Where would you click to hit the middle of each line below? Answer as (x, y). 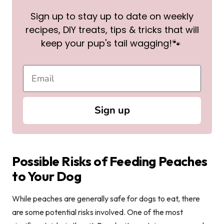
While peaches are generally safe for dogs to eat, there (106, 199)
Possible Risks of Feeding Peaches (110, 161)
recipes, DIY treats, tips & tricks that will (112, 30)
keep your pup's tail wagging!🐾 (111, 43)
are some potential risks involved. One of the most (97, 212)
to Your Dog (47, 176)
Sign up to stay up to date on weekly (112, 16)
